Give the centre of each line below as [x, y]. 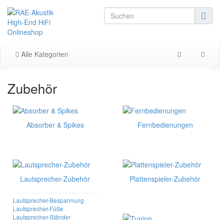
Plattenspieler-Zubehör [165, 179]
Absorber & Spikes [55, 125]
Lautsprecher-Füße [38, 208]
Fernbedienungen [165, 125]
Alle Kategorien [44, 54]
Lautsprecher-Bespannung [48, 200]
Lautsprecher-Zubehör [55, 179]
